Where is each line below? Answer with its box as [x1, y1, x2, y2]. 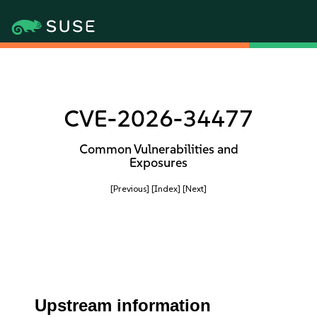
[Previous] [110, 183, 149, 194]
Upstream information [35, 296, 212, 315]
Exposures [129, 155, 188, 171]
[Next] [183, 183, 207, 194]
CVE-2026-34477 [64, 105, 253, 132]
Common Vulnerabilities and [79, 142, 238, 157]
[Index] [151, 183, 180, 194]
